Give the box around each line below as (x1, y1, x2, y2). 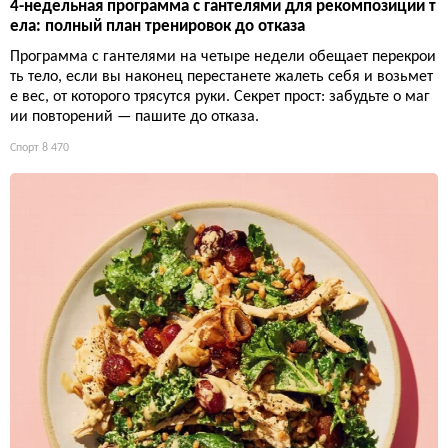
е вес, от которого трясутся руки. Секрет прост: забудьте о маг (10, 89, 430, 106)
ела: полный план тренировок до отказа (10, 18, 305, 36)
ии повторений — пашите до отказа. (10, 109, 259, 126)
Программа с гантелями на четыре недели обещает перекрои (10, 49, 436, 66)
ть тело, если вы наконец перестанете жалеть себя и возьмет (10, 69, 433, 86)
